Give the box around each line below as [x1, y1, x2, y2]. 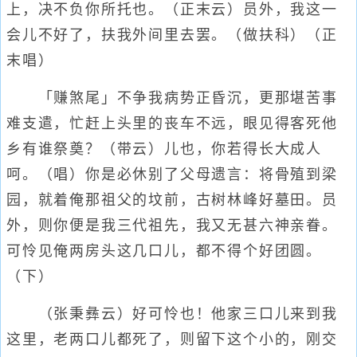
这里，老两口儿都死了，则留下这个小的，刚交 [6, 331, 338, 347]
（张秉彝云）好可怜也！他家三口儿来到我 [6, 306, 338, 322]
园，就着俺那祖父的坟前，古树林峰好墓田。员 [6, 192, 338, 208]
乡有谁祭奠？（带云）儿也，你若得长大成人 [6, 141, 322, 157]
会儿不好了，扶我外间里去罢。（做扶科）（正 [6, 27, 338, 43]
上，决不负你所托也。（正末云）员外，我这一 [6, 2, 338, 18]
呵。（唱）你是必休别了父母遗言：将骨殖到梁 [6, 167, 338, 182]
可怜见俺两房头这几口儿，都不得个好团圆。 [6, 243, 322, 259]
